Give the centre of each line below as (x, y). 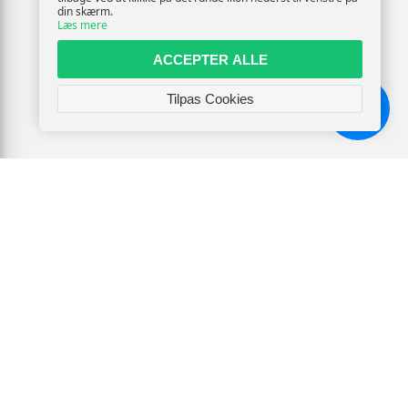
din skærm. (85, 11)
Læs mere (82, 25)
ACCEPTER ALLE (210, 59)
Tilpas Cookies (210, 99)
